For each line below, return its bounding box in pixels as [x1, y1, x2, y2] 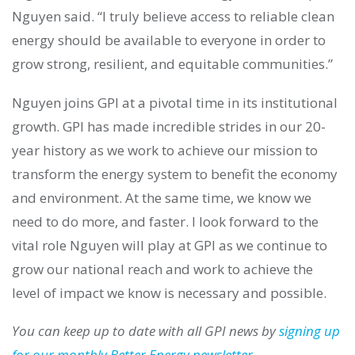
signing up [279, 322, 340, 341]
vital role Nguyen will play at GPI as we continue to [12, 235, 327, 254]
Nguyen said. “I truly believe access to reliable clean [12, 6, 334, 25]
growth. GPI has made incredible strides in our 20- [12, 116, 326, 136]
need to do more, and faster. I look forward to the [12, 212, 319, 231]
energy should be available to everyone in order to [12, 30, 326, 49]
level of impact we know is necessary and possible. [12, 283, 326, 302]
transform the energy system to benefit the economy [12, 164, 338, 183]
